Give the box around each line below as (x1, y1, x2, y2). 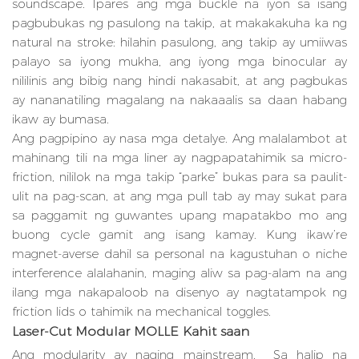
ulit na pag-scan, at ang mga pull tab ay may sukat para (12, 188, 347, 204)
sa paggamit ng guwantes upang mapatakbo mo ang (12, 208, 347, 224)
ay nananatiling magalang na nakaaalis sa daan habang (12, 92, 347, 108)
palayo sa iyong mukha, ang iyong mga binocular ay (12, 54, 347, 70)
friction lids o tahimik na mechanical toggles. (12, 304, 271, 320)
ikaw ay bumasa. (12, 111, 109, 127)
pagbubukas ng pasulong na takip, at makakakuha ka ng (12, 15, 347, 31)
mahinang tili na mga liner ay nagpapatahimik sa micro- (12, 150, 347, 166)
